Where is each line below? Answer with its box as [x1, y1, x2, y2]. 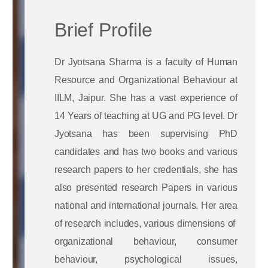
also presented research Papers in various [54, 182, 237, 193]
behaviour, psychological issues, [54, 254, 237, 264]
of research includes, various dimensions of [54, 218, 237, 229]
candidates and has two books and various [54, 146, 237, 157]
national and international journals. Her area [54, 200, 237, 211]
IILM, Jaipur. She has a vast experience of [54, 92, 237, 103]
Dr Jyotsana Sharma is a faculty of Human [54, 56, 237, 67]
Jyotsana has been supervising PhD [54, 128, 237, 139]
